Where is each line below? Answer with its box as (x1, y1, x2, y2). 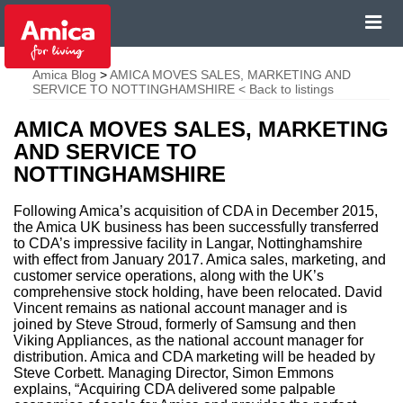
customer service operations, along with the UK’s (13, 268, 324, 283)
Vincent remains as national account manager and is (13, 300, 347, 316)
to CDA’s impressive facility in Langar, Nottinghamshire (13, 236, 363, 251)
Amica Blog (32, 67, 96, 82)
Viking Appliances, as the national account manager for (13, 333, 363, 348)
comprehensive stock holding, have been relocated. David (13, 284, 382, 300)
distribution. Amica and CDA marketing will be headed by (13, 349, 375, 364)
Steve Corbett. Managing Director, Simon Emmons (13, 365, 334, 381)
